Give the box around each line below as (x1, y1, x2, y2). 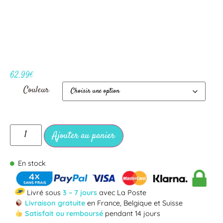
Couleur (23, 84, 49, 97)
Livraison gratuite (23, 199, 86, 208)
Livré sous (25, 188, 63, 198)
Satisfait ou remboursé (25, 209, 104, 219)
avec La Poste (99, 188, 146, 198)
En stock (18, 158, 46, 168)
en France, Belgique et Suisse (85, 199, 183, 208)
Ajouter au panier (52, 128, 115, 142)
